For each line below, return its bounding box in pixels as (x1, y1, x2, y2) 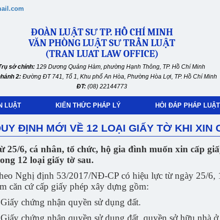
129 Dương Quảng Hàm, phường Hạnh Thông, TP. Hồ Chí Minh (35, 63, 205, 70)
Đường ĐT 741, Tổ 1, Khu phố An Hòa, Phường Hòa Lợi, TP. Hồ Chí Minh (23, 73, 217, 80)
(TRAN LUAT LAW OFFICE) (45, 48, 159, 59)
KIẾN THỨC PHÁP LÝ (55, 102, 121, 109)
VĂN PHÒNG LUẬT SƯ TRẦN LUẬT (28, 37, 175, 49)
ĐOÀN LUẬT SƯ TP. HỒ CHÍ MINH (30, 27, 173, 38)
